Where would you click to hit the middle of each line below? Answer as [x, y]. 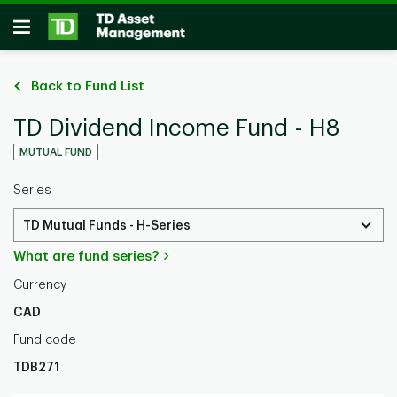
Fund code [45, 339]
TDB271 [36, 367]
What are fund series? [86, 257]
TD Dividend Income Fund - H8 [176, 128]
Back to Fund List [88, 86]
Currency [40, 284]
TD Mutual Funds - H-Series [106, 225]
